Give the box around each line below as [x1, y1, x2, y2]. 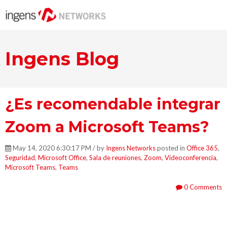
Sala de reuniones [89, 153, 141, 162]
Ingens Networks [106, 143, 156, 152]
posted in [156, 143, 186, 152]
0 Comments [182, 182, 222, 191]
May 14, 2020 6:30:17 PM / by [11, 143, 106, 152]
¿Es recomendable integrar [5, 94, 220, 113]
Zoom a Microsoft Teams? [5, 117, 209, 136]
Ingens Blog [5, 47, 119, 70]
